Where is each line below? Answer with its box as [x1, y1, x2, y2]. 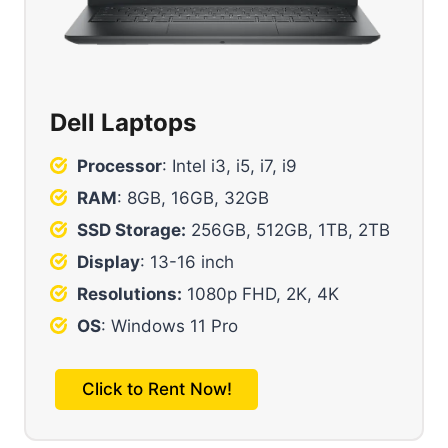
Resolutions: [77, 283, 182, 304]
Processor [77, 155, 162, 176]
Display [77, 251, 140, 272]
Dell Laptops [50, 107, 196, 137]
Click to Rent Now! [81, 378, 232, 399]
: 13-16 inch [140, 251, 234, 272]
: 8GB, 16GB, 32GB [117, 187, 269, 208]
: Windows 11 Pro [101, 315, 238, 336]
